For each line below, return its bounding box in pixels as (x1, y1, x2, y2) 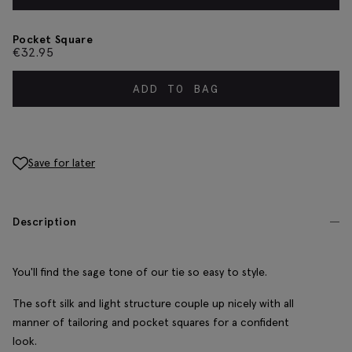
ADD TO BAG (133, 81, 219, 96)
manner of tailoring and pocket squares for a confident (13, 315, 289, 330)
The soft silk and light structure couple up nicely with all (13, 296, 294, 311)
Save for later (28, 155, 95, 170)
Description (13, 214, 77, 229)
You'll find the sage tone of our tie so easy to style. (13, 265, 267, 280)
